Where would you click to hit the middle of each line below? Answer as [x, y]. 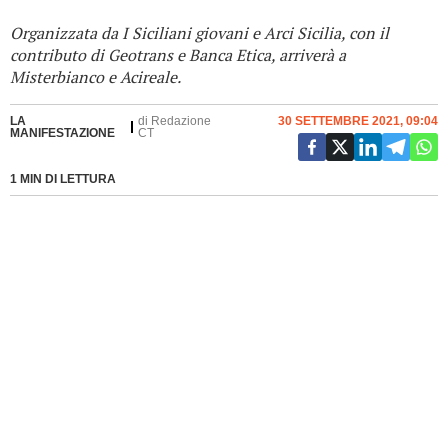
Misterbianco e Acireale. [95, 77]
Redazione [180, 121]
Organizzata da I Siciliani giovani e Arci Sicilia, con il [199, 33]
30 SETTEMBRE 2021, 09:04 [358, 121]
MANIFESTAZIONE [62, 133]
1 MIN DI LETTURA [63, 179]
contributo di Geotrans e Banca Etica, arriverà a [178, 55]
